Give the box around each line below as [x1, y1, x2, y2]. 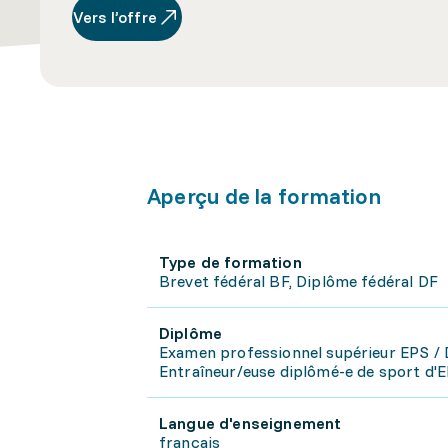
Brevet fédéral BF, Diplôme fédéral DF [159, 271, 438, 291]
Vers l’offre [73, 7, 157, 27]
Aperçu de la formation [147, 182, 381, 210]
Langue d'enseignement [159, 413, 342, 433]
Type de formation [159, 252, 302, 272]
